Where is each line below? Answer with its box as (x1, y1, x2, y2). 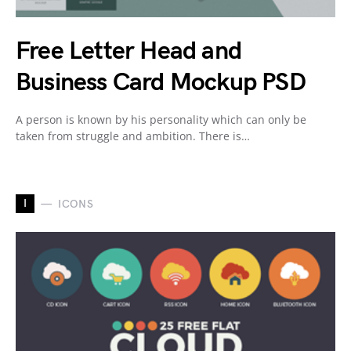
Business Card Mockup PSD (16, 67, 306, 99)
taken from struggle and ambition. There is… (16, 128, 250, 144)
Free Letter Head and (16, 36, 241, 67)
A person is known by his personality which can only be (16, 112, 306, 128)
